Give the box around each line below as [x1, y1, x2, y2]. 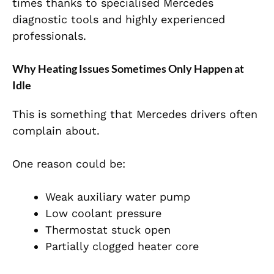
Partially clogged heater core [45, 240, 199, 253]
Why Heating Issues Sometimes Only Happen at [12, 62, 244, 76]
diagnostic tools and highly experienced [12, 13, 225, 26]
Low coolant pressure [45, 207, 161, 220]
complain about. [12, 124, 100, 138]
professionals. [12, 29, 86, 43]
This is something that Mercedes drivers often [12, 108, 257, 121]
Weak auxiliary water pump [45, 190, 190, 204]
